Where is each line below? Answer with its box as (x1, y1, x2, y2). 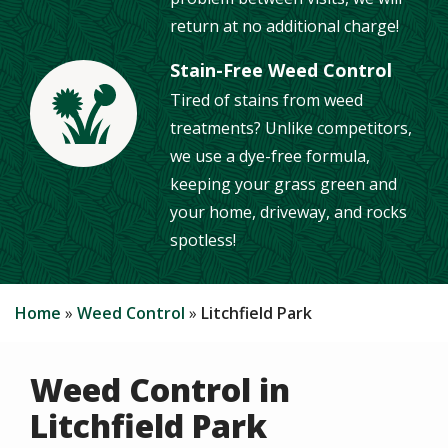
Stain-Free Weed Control (170, 58, 392, 83)
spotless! (170, 229, 236, 252)
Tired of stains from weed (170, 89, 363, 112)
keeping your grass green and (170, 173, 397, 196)
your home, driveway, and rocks (170, 201, 407, 224)
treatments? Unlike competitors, (170, 117, 412, 140)
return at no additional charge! (170, 15, 399, 38)
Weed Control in (30, 368, 290, 412)
